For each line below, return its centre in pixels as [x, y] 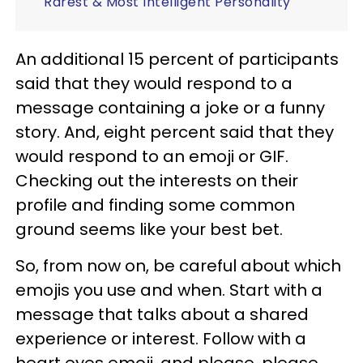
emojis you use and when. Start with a [169, 290]
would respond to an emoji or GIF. [152, 156]
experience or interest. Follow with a [161, 338]
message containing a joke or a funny [170, 107]
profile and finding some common [155, 205]
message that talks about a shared [162, 314]
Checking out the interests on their [157, 180]
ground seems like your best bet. [149, 229]
